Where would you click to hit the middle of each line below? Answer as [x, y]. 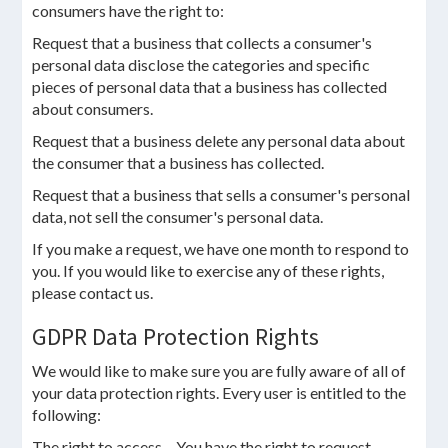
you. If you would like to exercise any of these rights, [208, 270]
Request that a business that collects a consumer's [202, 42]
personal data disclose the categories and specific [201, 64]
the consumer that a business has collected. [178, 162]
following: [67, 414]
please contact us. [93, 292]
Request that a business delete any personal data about [219, 140]
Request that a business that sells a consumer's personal [221, 194]
